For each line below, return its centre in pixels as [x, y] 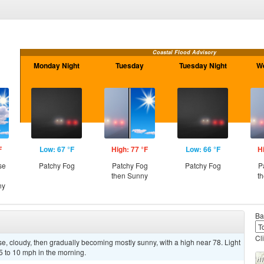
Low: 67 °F [57, 149]
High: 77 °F [130, 149]
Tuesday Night [203, 65]
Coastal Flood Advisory [184, 52]
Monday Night [57, 65]
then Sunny [130, 175]
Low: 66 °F [203, 149]
